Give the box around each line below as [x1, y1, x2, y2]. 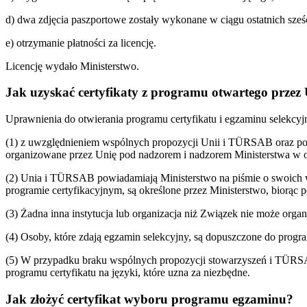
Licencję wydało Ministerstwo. [5, 60, 139, 72]
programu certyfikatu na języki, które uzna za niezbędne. [5, 267, 250, 278]
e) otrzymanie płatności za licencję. [5, 36, 156, 49]
